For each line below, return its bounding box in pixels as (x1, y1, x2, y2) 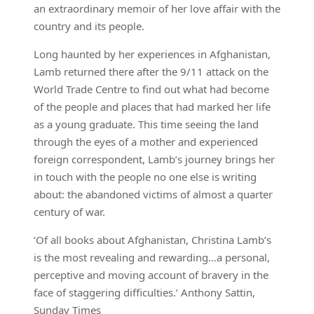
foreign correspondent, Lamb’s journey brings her (34, 152, 275, 167)
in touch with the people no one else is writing (34, 170, 257, 184)
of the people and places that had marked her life (34, 100, 271, 114)
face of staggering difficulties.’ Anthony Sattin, (34, 285, 255, 300)
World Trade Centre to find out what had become (34, 82, 269, 97)
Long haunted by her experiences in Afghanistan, (34, 47, 271, 62)
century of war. (34, 205, 105, 219)
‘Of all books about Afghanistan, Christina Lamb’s (34, 233, 271, 247)
